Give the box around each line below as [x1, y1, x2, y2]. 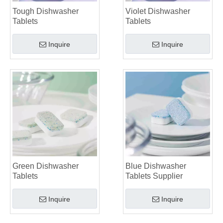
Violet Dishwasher [125, 7, 190, 16]
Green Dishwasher [12, 162, 79, 171]
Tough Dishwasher [12, 7, 79, 16]
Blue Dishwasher [125, 162, 186, 171]
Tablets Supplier [125, 172, 183, 181]
